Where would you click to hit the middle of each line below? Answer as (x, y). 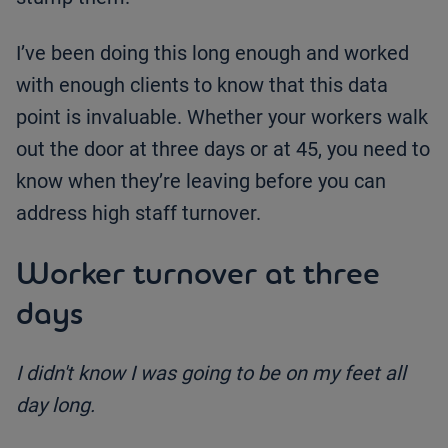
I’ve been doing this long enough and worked (212, 52)
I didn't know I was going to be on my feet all (211, 372)
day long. (55, 404)
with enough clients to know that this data (202, 84)
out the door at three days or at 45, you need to (223, 148)
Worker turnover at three (198, 272)
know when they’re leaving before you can (201, 180)
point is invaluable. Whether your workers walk (222, 116)
